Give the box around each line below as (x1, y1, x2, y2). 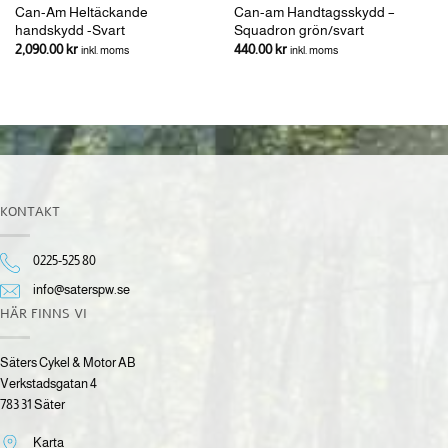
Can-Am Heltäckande (14, 3, 148, 20)
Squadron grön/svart (233, 21, 364, 38)
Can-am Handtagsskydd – (233, 3, 395, 20)
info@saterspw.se (33, 281, 131, 297)
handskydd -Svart (14, 21, 125, 38)
